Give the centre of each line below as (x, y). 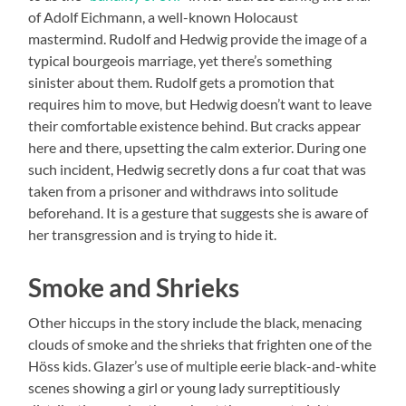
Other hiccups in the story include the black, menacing (195, 323)
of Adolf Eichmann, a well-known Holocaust (164, 17)
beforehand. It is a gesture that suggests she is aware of (198, 213)
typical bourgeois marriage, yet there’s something (180, 61)
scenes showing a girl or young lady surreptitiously (184, 388)
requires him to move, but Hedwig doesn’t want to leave (200, 104)
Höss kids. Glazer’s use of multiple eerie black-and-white (203, 366)
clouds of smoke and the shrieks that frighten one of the (200, 344)
